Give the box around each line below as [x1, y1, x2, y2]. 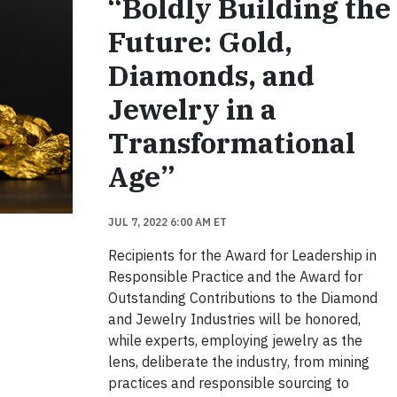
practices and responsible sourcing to [107, 374, 349, 392]
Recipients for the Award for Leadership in [107, 246, 377, 264]
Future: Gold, [107, 23, 292, 60]
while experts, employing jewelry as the [107, 331, 362, 349]
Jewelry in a [107, 90, 276, 128]
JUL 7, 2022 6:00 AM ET [107, 215, 227, 229]
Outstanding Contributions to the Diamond [107, 289, 378, 307]
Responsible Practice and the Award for [107, 268, 362, 285]
